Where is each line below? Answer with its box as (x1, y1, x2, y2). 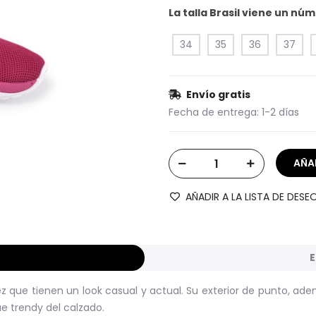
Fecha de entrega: (169, 105, 259, 119)
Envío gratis (186, 87, 250, 102)
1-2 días (262, 105, 299, 119)
